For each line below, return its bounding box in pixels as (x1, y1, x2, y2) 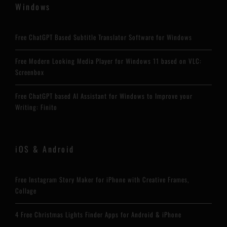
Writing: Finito (15, 102, 57, 112)
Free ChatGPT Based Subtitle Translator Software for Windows (15, 32, 192, 42)
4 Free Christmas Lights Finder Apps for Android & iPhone (15, 209, 181, 219)
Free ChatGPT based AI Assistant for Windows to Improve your (15, 91, 193, 101)
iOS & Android (15, 143, 74, 155)
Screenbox (15, 67, 44, 77)
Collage (15, 185, 36, 196)
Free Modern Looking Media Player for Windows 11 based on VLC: (15, 56, 202, 66)
